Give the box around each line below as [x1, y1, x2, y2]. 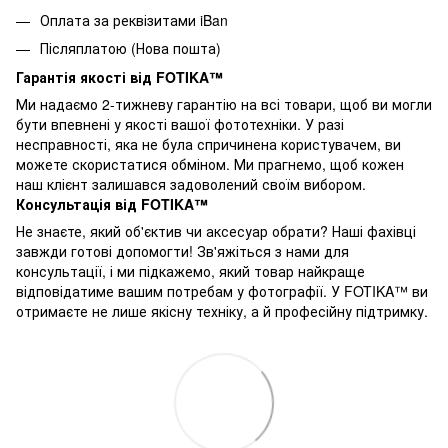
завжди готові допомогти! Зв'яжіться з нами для [16, 240, 349, 261]
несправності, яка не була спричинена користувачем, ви [16, 133, 401, 154]
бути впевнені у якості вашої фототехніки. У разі [16, 113, 344, 134]
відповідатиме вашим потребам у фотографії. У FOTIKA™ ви [16, 280, 428, 301]
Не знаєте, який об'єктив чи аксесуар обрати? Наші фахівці [16, 220, 416, 241]
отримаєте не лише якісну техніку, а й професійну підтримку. [16, 300, 428, 321]
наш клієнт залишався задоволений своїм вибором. [16, 173, 366, 194]
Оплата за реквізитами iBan [40, 9, 228, 30]
